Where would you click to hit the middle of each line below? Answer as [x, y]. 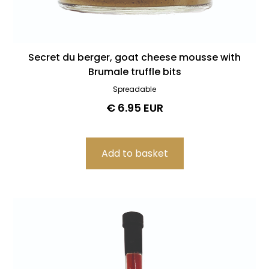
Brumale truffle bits [134, 71]
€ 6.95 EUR [134, 107]
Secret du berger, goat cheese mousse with [134, 57]
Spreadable [134, 89]
